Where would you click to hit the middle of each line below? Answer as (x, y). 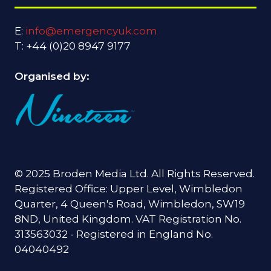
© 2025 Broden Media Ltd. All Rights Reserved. (135, 173)
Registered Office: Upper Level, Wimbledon (129, 188)
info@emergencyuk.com (91, 31)
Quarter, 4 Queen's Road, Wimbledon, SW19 (130, 203)
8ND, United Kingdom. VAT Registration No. (128, 218)
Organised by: (54, 76)
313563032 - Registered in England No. (114, 233)
